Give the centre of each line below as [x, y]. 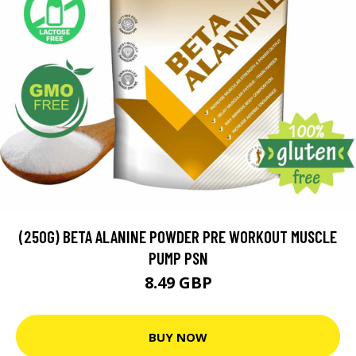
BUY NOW [178, 337]
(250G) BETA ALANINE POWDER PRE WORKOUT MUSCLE [178, 236]
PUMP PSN [178, 258]
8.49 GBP [178, 282]
